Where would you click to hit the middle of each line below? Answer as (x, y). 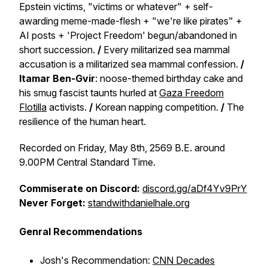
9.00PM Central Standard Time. (89, 162)
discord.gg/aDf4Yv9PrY (195, 188)
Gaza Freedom (191, 93)
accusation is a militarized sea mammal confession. (129, 64)
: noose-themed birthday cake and (169, 78)
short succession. (58, 50)
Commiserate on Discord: (80, 188)
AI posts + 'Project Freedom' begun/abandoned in (128, 35)
